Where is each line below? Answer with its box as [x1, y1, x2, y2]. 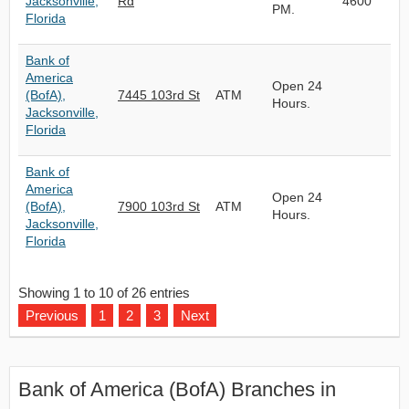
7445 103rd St [118, 88, 200, 102]
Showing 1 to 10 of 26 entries [18, 285, 190, 300]
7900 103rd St [118, 199, 200, 214]
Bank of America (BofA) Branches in [18, 378, 336, 401]
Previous [26, 308, 79, 323]
